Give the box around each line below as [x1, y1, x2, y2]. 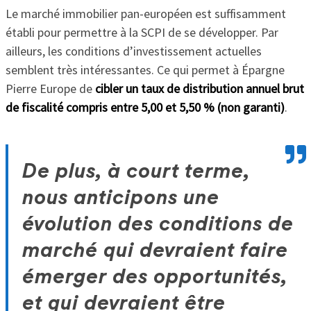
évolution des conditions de [22, 213, 294, 235]
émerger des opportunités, [22, 266, 287, 287]
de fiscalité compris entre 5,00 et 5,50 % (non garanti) [5, 99, 285, 115]
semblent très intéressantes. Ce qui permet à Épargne [5, 61, 285, 78]
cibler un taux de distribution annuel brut [94, 80, 304, 96]
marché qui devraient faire [22, 239, 288, 261]
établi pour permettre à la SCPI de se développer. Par [5, 24, 278, 40]
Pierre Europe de [5, 80, 95, 96]
